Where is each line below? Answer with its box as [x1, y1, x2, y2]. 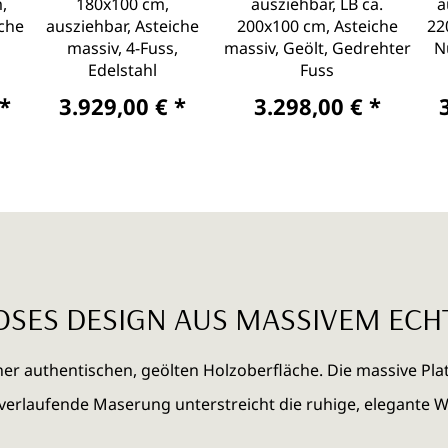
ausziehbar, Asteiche [46, 15, 200, 38]
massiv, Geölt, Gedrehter [223, 37, 411, 60]
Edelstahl [88, 59, 158, 82]
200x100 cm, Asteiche [236, 15, 398, 38]
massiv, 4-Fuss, [67, 37, 179, 60]
